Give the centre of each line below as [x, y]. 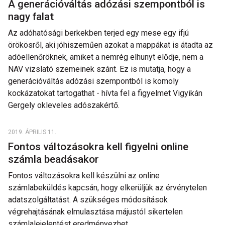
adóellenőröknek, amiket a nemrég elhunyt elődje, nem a [106, 57]
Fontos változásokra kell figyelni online [98, 147]
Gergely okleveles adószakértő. [64, 105]
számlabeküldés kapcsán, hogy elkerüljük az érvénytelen [107, 188]
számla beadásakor [55, 159]
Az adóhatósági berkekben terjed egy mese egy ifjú [98, 33]
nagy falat [32, 17]
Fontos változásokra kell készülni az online [84, 176]
